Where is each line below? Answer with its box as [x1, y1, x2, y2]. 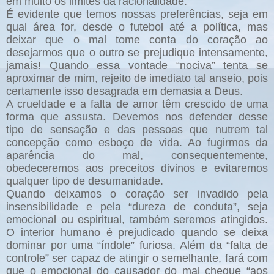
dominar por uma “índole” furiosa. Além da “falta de [6, 239, 268, 252]
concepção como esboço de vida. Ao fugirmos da [6, 136, 268, 149]
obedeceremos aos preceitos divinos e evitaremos [6, 162, 268, 175]
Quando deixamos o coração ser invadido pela [6, 188, 268, 201]
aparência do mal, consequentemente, [6, 149, 268, 162]
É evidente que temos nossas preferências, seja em [6, 8, 268, 21]
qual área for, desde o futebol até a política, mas [6, 21, 268, 34]
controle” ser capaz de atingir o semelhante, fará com [6, 252, 268, 265]
